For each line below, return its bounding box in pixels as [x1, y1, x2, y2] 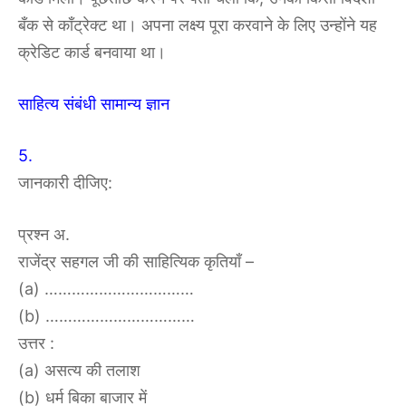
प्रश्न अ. [18, 225, 70, 245]
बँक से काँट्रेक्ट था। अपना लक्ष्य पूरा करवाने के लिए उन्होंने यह [18, 15, 377, 35]
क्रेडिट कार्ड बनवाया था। [18, 43, 166, 63]
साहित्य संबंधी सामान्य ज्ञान [18, 94, 169, 114]
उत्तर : [18, 333, 54, 353]
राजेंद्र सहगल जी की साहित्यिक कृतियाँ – [18, 252, 254, 272]
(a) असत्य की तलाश [18, 361, 140, 381]
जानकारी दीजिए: [18, 173, 112, 193]
